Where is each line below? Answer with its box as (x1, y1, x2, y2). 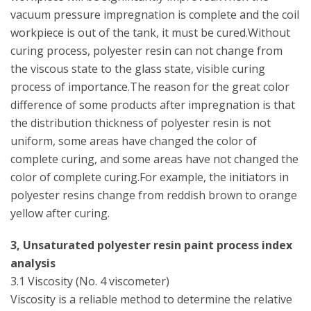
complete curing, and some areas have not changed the (10, 151, 299, 167)
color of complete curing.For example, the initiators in (10, 169, 289, 185)
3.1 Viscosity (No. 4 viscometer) (10, 274, 169, 289)
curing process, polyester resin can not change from (10, 43, 283, 58)
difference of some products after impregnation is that (10, 97, 295, 112)
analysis (10, 255, 56, 271)
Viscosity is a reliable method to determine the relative (10, 292, 292, 307)
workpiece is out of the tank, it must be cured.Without (10, 25, 290, 40)
